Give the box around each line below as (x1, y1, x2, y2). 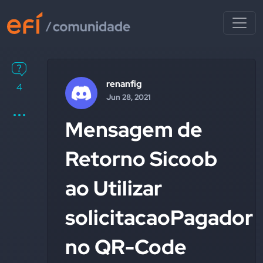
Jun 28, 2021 (106, 92, 151, 102)
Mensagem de (65, 116, 203, 143)
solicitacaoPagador (65, 204, 253, 231)
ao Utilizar (65, 174, 162, 202)
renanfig (106, 78, 141, 90)
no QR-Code (65, 233, 187, 261)
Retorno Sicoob (65, 145, 217, 173)
